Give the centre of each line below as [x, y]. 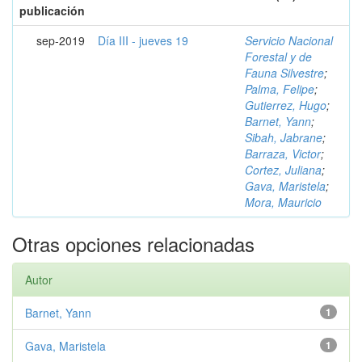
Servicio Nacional [289, 40]
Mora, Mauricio [283, 202]
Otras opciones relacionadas [133, 244]
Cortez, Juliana [283, 170]
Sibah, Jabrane [284, 137]
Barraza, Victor [283, 154]
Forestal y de [278, 57]
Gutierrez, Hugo [286, 105]
